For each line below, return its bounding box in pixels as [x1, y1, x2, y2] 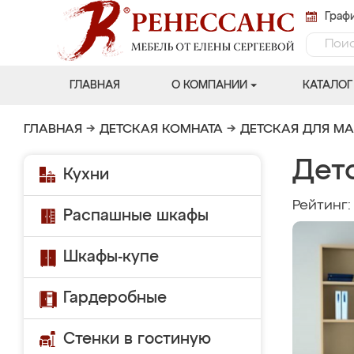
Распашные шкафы [63, 208, 209, 224]
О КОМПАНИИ [171, 80, 247, 91]
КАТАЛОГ [302, 80, 352, 91]
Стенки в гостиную [63, 331, 211, 347]
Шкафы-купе [63, 249, 159, 265]
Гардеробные [63, 290, 167, 306]
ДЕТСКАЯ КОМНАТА [100, 123, 223, 136]
